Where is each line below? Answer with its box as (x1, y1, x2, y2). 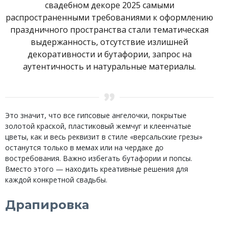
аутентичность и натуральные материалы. (23, 61, 196, 73)
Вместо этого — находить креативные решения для (5, 164, 188, 174)
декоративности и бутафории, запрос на (27, 49, 192, 60)
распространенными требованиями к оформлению (6, 12, 213, 24)
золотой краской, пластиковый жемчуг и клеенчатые (5, 121, 191, 131)
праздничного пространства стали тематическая (10, 24, 209, 36)
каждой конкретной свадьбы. (5, 175, 107, 185)
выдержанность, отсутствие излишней (31, 36, 188, 48)
